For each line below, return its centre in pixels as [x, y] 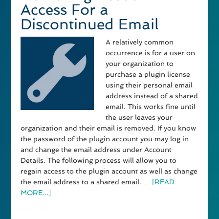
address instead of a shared [152, 96]
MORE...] [36, 193]
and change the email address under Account [96, 150]
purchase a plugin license [148, 75]
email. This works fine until [151, 107]
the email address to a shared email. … [87, 182]
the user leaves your [139, 118]
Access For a [65, 10]
